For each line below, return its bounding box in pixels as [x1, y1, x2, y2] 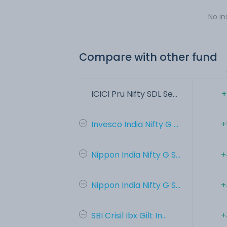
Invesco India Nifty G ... [91, 118, 178, 130]
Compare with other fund [79, 49, 217, 64]
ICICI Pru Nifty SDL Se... [91, 88, 177, 100]
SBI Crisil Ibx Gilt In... [91, 209, 167, 221]
